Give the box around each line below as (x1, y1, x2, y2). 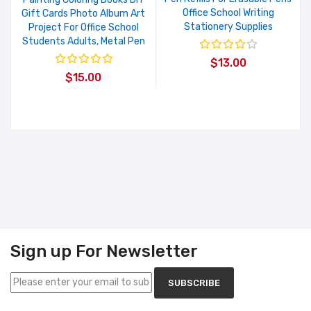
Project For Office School (28, 21, 139, 33)
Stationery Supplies (183, 20, 273, 33)
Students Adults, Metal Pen (22, 35, 145, 47)
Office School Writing (182, 6, 274, 19)
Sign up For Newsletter (10, 241, 198, 261)
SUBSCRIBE (168, 277, 220, 288)
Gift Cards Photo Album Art (22, 7, 145, 19)
